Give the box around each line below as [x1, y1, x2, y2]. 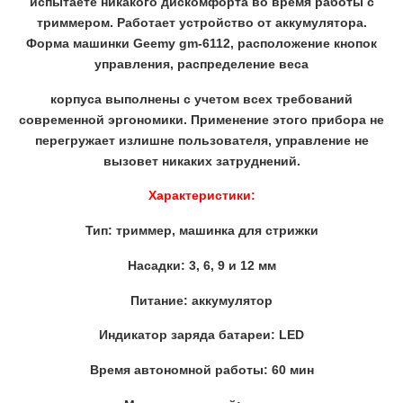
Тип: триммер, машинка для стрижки [85, 223, 318, 238]
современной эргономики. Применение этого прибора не [19, 112, 384, 127]
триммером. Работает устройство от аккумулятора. [36, 15, 367, 31]
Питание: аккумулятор [130, 292, 273, 308]
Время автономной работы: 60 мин [89, 362, 314, 377]
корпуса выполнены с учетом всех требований [50, 91, 353, 106]
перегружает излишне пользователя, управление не [34, 132, 369, 148]
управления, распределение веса [94, 57, 309, 72]
